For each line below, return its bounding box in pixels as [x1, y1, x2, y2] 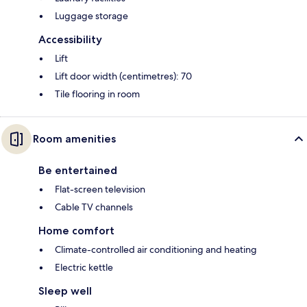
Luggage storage [55, 10, 128, 23]
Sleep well [38, 284, 92, 298]
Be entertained [38, 164, 117, 177]
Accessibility [38, 33, 102, 47]
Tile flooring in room [55, 88, 140, 101]
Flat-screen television [55, 183, 145, 196]
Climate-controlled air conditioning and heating [55, 243, 257, 256]
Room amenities [33, 132, 116, 146]
